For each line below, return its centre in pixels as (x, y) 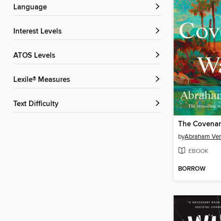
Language (32, 8)
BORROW (192, 169)
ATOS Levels (37, 56)
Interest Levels (38, 32)
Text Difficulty (38, 104)
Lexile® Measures (44, 80)
